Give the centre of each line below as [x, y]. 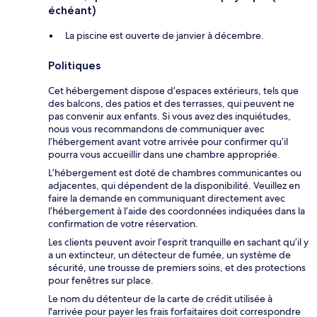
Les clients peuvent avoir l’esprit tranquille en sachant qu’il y [178, 242]
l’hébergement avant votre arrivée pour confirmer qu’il [168, 141]
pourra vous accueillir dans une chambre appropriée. [164, 154]
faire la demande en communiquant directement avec [167, 198]
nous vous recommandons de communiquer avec [156, 128]
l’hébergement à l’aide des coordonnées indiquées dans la [177, 211]
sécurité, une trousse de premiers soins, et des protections [177, 267]
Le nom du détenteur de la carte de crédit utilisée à [160, 298]
